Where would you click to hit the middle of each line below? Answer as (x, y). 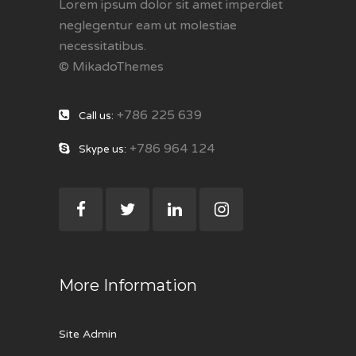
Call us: (96, 116)
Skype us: (103, 149)
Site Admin (88, 334)
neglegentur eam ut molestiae (148, 25)
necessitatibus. (103, 46)
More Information (128, 285)
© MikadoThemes (111, 66)
